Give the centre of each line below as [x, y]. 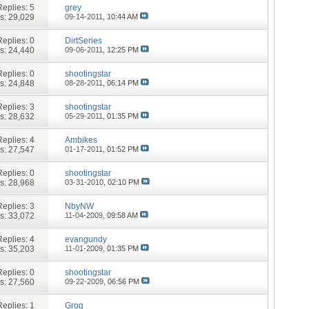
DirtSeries [84, 40]
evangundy [86, 239]
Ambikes [81, 140]
